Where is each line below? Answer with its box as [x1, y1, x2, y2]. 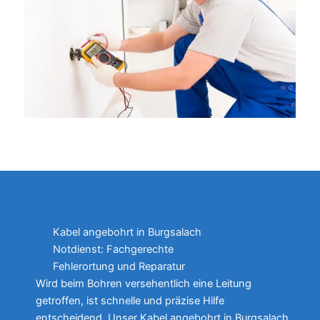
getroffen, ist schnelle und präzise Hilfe [36, 294, 224, 307]
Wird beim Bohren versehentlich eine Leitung [36, 276, 251, 290]
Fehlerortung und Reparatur [53, 259, 185, 273]
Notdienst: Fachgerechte [53, 242, 174, 256]
